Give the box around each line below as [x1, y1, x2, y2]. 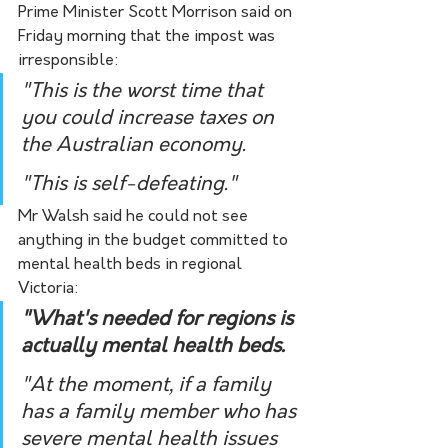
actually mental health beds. [21, 336, 285, 357]
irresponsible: [18, 52, 123, 69]
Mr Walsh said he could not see [18, 208, 252, 225]
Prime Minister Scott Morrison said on [18, 4, 296, 21]
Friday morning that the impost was [18, 28, 279, 45]
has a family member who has [21, 402, 301, 423]
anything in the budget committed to [18, 232, 292, 249]
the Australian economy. [21, 135, 246, 156]
